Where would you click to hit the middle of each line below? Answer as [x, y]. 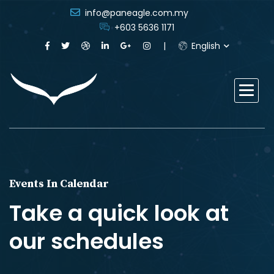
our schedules [87, 241]
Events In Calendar [59, 184]
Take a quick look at [119, 213]
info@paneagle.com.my [135, 13]
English [204, 46]
